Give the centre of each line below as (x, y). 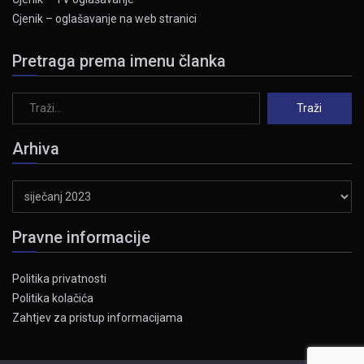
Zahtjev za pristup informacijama (97, 317)
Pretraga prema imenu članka (119, 61)
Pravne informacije (81, 237)
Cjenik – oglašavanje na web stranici (104, 18)
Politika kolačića (53, 298)
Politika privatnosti (59, 278)
